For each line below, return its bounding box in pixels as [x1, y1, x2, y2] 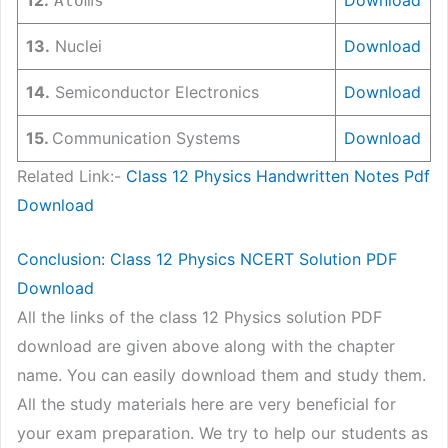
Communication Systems [52, 127, 240, 148]
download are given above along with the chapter [17, 336, 395, 357]
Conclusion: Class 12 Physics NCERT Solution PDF [17, 249, 397, 270]
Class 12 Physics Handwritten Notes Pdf [126, 165, 430, 186]
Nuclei [50, 35, 102, 56]
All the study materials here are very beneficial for [17, 394, 396, 415]
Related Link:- [17, 165, 126, 186]
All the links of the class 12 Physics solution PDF [17, 307, 382, 328]
